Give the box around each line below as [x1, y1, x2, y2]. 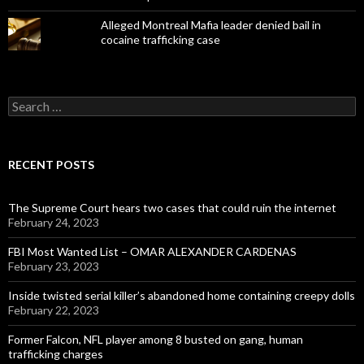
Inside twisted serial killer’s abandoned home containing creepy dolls [8, 288, 355, 303]
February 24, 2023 [8, 215, 99, 230]
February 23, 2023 [8, 259, 99, 274]
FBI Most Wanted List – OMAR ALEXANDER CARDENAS [8, 245, 297, 259]
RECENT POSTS [8, 158, 94, 172]
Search [7, 96, 42, 110]
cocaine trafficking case [100, 32, 220, 47]
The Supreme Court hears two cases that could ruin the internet [8, 201, 336, 215]
